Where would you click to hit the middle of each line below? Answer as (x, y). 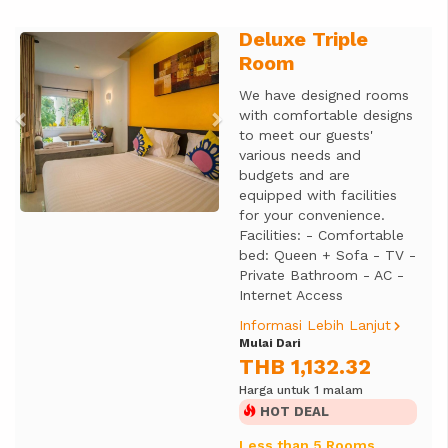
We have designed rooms (323, 95)
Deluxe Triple (303, 39)
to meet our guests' (305, 135)
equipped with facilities (317, 195)
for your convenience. (311, 215)
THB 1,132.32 (304, 366)
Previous (65, 40)
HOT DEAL (292, 411)
